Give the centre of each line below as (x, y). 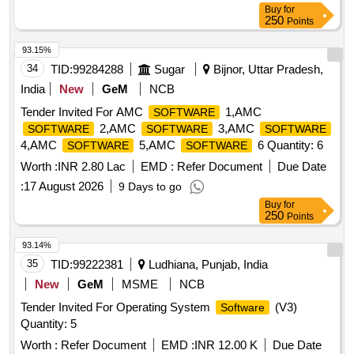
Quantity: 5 (49, 324)
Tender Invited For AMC (83, 112)
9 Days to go (150, 187)
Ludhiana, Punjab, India (207, 265)
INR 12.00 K (226, 345)
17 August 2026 (64, 186)
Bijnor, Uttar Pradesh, (267, 70)
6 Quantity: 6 (289, 145)
